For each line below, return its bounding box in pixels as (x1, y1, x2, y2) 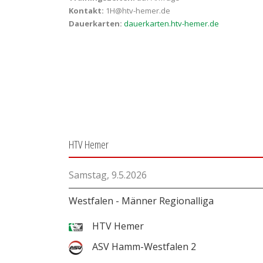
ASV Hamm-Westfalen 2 (92, 240, 196, 253)
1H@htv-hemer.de (104, 5, 170, 16)
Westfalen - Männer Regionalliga (69, 194, 214, 207)
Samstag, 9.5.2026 (69, 168, 147, 181)
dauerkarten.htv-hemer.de (124, 18, 219, 29)
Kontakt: (69, 5, 104, 16)
